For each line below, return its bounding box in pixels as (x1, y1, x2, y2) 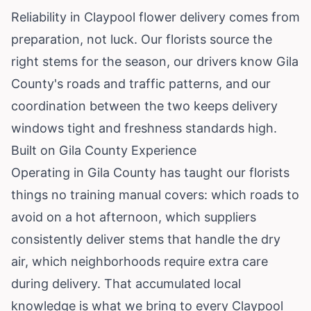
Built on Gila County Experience (11, 142, 196, 158)
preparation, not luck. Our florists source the (11, 31, 272, 47)
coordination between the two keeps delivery (11, 98, 278, 113)
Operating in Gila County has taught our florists (11, 165, 289, 180)
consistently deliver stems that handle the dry (11, 231, 280, 246)
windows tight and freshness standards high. (11, 120, 277, 135)
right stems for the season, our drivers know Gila (11, 53, 299, 69)
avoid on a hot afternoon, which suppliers (11, 209, 256, 224)
